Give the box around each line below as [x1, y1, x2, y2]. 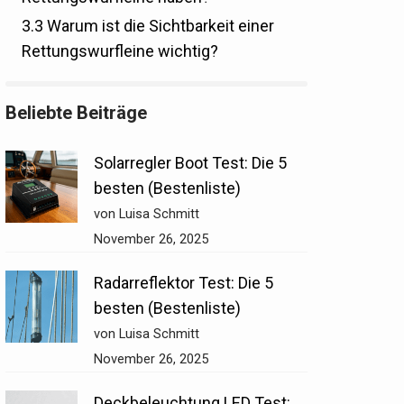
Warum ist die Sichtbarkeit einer [42, 16, 274, 36]
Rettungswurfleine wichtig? [21, 41, 218, 61]
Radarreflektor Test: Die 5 [93, 273, 273, 293]
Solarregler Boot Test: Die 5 [93, 153, 287, 173]
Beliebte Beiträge [5, 102, 147, 124]
